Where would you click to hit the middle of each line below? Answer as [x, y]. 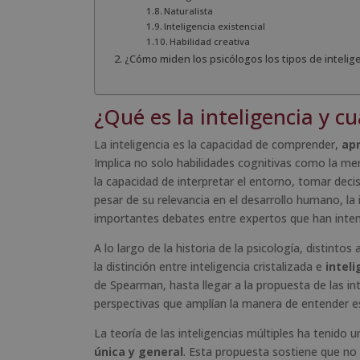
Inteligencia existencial [215, 27]
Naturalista [189, 11]
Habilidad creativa [210, 42]
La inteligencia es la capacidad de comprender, [218, 144]
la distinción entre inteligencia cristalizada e [210, 266]
